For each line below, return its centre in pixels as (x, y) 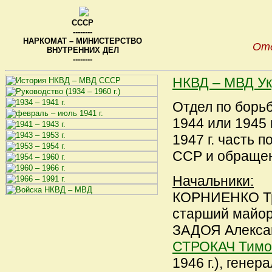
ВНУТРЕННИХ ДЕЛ (83, 50)
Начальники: (213, 181)
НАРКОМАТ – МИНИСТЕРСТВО (83, 41)
